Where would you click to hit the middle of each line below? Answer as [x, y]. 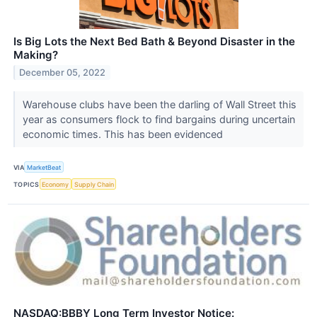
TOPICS [27, 184]
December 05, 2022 [63, 72]
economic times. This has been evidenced [124, 134]
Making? [36, 54]
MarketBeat [44, 167]
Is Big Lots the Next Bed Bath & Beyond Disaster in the [154, 41]
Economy [56, 184]
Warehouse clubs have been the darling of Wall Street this [159, 104]
